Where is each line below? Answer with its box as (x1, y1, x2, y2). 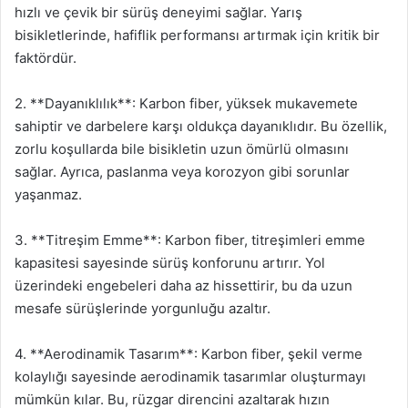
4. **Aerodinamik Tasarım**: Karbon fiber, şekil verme (15, 344, 362, 362)
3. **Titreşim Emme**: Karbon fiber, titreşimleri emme (15, 230, 365, 249)
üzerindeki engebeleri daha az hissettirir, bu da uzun (15, 276, 352, 294)
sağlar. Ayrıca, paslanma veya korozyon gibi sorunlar (15, 162, 350, 180)
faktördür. (15, 48, 76, 66)
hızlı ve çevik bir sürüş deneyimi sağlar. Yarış (15, 3, 302, 21)
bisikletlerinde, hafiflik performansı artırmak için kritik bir (15, 25, 380, 44)
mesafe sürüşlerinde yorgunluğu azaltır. (15, 299, 270, 317)
